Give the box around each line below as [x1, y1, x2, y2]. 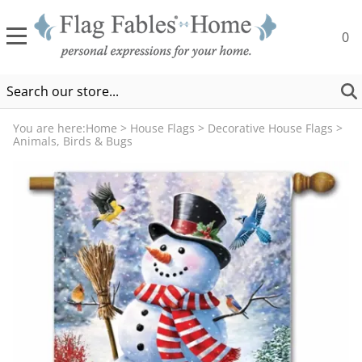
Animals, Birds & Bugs [13, 133, 133, 149]
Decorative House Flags [208, 120, 333, 137]
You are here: [13, 120, 86, 137]
